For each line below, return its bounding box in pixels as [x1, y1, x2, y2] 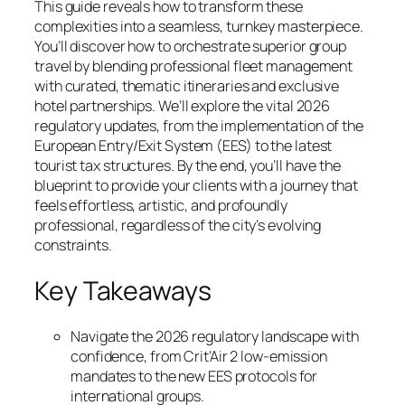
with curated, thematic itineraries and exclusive [34, 75, 340, 96]
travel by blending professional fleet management [34, 55, 353, 76]
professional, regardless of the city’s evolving [34, 214, 322, 235]
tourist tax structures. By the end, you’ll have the [34, 155, 341, 175]
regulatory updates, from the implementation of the [34, 115, 363, 136]
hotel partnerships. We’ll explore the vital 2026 [34, 95, 331, 116]
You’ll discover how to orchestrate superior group [34, 35, 347, 56]
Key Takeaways [34, 272, 212, 308]
